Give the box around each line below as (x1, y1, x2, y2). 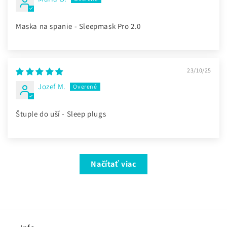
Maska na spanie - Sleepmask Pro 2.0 (16, 21, 141, 31)
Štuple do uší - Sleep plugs (16, 109, 106, 119)
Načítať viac (91, 159, 136, 170)
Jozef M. (38, 82, 66, 92)
